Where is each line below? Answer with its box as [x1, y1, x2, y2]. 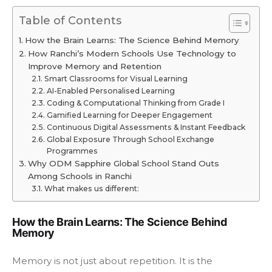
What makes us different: [44, 183, 139, 193]
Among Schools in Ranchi [27, 171, 132, 181]
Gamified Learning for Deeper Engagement [46, 110, 212, 120]
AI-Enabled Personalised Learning [46, 86, 175, 95]
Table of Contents [19, 13, 121, 27]
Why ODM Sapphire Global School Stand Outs [27, 158, 219, 168]
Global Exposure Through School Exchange [46, 134, 214, 144]
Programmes [46, 146, 98, 155]
